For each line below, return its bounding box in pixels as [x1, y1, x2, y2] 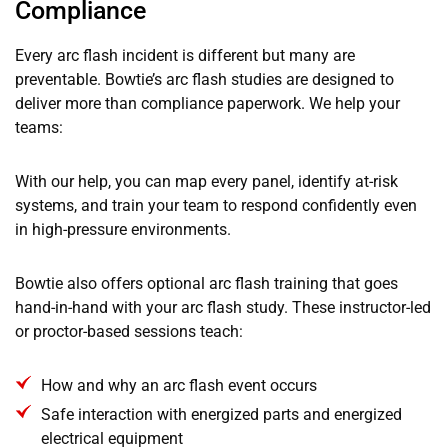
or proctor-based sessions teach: [15, 321, 243, 341]
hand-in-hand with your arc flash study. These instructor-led [15, 297, 431, 317]
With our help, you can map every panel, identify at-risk [15, 171, 398, 191]
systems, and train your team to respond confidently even [15, 195, 417, 215]
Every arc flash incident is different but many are [15, 45, 355, 65]
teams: [15, 117, 63, 137]
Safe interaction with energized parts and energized [41, 404, 403, 424]
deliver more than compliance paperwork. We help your [15, 93, 400, 113]
